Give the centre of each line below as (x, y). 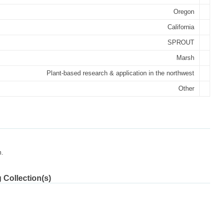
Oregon (184, 12)
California (181, 27)
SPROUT (181, 42)
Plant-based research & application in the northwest (120, 73)
